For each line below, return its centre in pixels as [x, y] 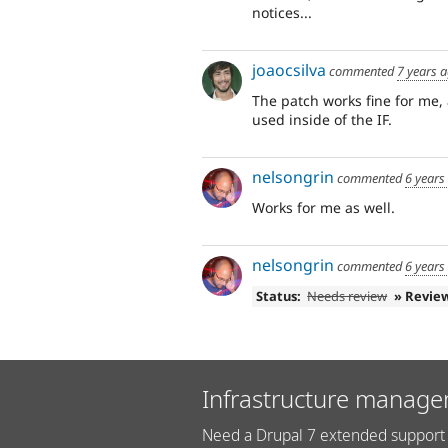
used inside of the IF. [322, 119]
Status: [278, 295]
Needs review [347, 295]
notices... [282, 12]
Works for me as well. [323, 207]
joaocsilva [289, 70]
